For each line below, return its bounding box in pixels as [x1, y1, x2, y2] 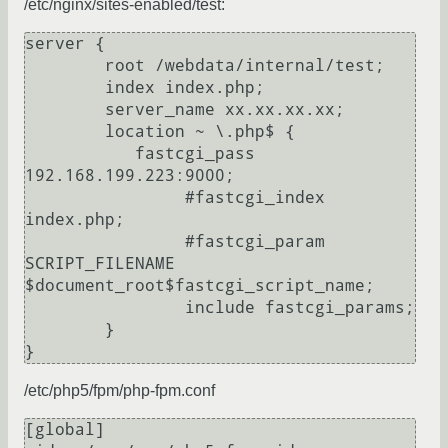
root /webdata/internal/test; [25, 56, 105, 76]
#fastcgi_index [25, 188, 185, 208]
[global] [25, 420, 105, 440]
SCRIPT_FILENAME [25, 254, 175, 274]
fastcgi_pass [25, 144, 135, 164]
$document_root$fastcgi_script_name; [25, 276, 375, 296]
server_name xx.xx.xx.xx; [25, 100, 105, 120]
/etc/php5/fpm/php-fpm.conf [24, 382, 215, 400]
